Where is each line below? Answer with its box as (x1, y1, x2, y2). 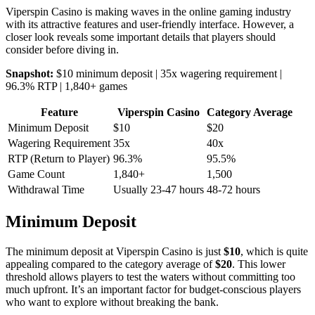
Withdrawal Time (8, 183, 84, 195)
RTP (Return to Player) (8, 152, 110, 165)
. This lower (232, 257, 285, 270)
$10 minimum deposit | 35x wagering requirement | (53, 67, 282, 79)
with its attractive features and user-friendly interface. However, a (6, 18, 294, 30)
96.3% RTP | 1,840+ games (6, 79, 127, 92)
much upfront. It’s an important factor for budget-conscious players (6, 283, 301, 295)
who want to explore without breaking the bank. (6, 295, 219, 308)
